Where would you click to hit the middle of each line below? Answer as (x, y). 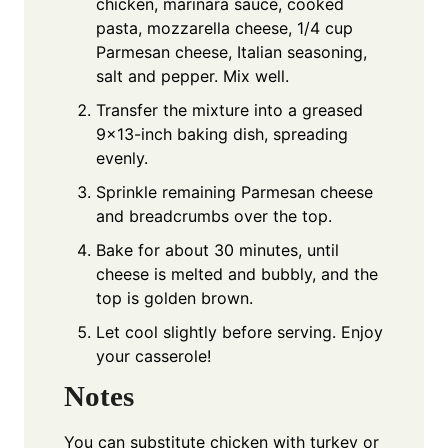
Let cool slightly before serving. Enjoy (239, 331)
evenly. (122, 157)
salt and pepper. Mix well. (192, 75)
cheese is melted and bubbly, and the (237, 273)
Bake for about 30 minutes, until (217, 249)
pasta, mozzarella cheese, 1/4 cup (224, 27)
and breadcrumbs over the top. (214, 215)
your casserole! (153, 355)
